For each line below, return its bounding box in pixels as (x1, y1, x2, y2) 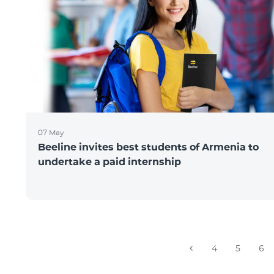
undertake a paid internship (38, 156, 181, 168)
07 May (38, 128, 64, 137)
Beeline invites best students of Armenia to (38, 141, 259, 153)
